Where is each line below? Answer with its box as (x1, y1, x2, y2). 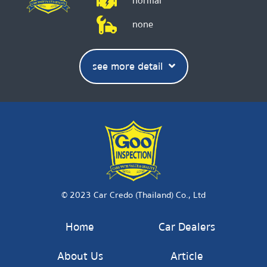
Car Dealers (159, 218, 216, 237)
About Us (57, 247, 103, 266)
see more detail (92, 58, 163, 74)
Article (170, 247, 204, 266)
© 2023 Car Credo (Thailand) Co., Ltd (61, 188, 206, 203)
